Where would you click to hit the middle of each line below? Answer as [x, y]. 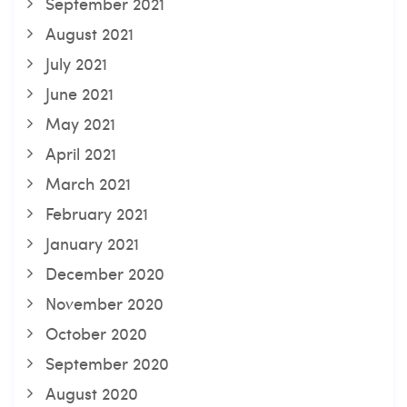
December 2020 [105, 273]
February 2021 [97, 213]
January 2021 [92, 243]
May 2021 [80, 123]
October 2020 [96, 333]
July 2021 [76, 63]
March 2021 [88, 183]
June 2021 [79, 93]
